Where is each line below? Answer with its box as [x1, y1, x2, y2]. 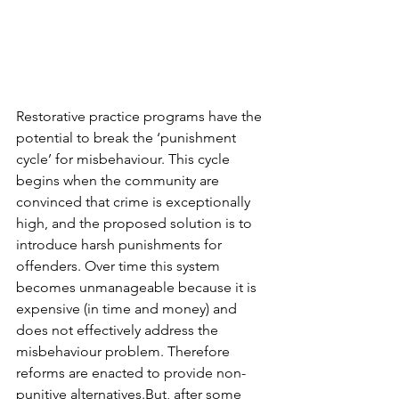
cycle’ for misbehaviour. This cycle [16, 151, 233, 168]
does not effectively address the [16, 322, 222, 339]
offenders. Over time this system [16, 257, 224, 275]
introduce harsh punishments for [16, 236, 225, 254]
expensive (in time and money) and [16, 300, 240, 318]
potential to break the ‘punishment [16, 129, 240, 147]
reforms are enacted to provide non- [16, 364, 246, 382]
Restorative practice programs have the [16, 108, 265, 126]
